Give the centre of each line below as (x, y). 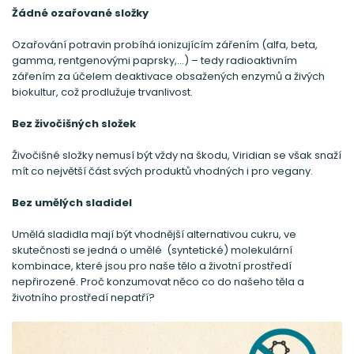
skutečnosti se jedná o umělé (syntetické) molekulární (152, 250)
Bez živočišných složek (74, 124)
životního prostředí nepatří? (83, 298)
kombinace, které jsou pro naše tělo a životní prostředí (152, 266)
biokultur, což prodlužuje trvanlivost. (104, 92)
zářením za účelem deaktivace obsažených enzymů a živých (168, 77)
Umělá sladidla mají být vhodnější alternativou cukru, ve (154, 235)
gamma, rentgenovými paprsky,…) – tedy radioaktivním (154, 61)
